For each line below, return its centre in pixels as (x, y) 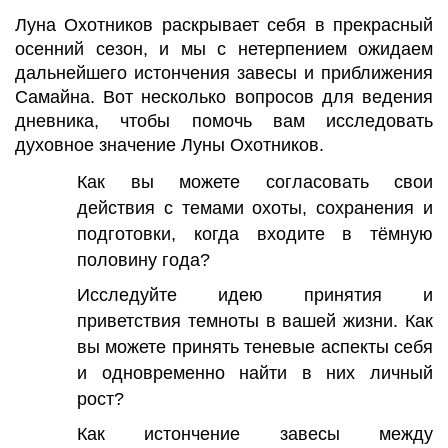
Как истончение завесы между (255, 433)
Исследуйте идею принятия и (255, 294)
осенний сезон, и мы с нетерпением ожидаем (224, 49)
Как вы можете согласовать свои (255, 181)
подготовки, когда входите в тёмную (255, 233)
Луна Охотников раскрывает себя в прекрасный (224, 25)
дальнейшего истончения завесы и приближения (224, 73)
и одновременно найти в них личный (255, 372)
